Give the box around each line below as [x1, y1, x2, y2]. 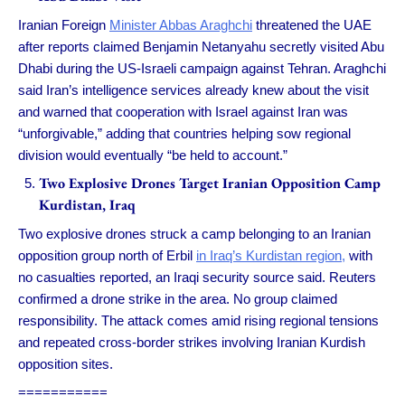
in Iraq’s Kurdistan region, [196, 247, 345, 263]
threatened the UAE [252, 16, 372, 33]
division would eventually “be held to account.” [18, 146, 287, 163]
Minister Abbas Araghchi [109, 16, 252, 33]
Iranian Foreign [18, 16, 109, 33]
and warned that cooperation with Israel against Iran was [18, 103, 348, 119]
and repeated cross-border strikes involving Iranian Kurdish [18, 334, 365, 350]
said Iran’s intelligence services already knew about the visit [18, 81, 369, 98]
